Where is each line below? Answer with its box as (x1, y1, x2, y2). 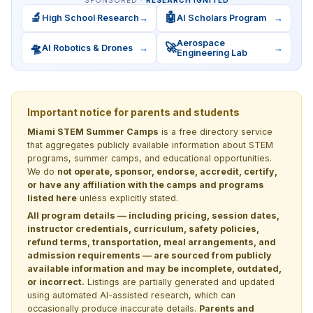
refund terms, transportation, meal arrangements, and (27, 236, 276, 247)
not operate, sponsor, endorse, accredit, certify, (57, 166, 277, 177)
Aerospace (177, 37, 225, 48)
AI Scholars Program (177, 12, 266, 23)
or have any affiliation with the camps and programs (27, 179, 264, 190)
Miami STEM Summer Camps (27, 126, 159, 137)
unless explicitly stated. (77, 192, 178, 203)
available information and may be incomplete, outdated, (27, 263, 282, 274)
